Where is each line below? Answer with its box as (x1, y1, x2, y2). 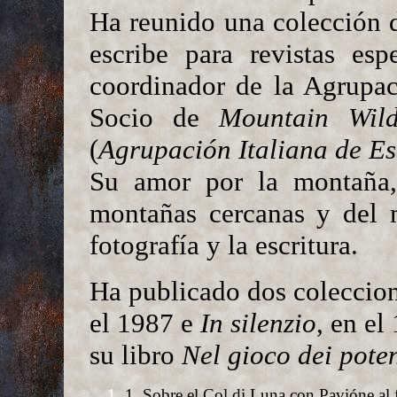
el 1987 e (90, 307, 200, 339)
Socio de (90, 102, 220, 133)
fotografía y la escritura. (90, 230, 358, 261)
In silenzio (200, 307, 316, 339)
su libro (90, 339, 182, 370)
